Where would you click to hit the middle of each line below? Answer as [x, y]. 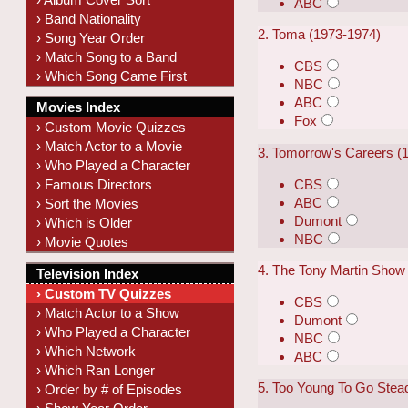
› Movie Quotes [83, 242]
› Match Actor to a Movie [110, 147]
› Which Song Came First [112, 76]
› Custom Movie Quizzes [112, 127]
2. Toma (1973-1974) [320, 35]
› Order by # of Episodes [110, 389]
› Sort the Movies [88, 204]
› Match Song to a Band [107, 56]
